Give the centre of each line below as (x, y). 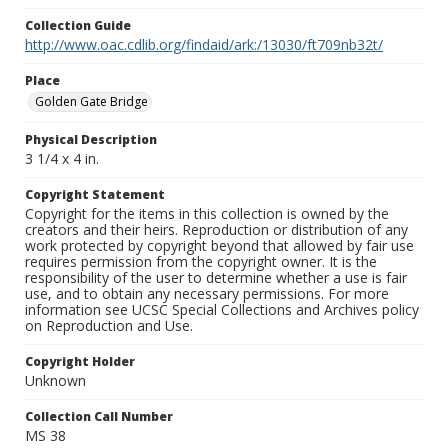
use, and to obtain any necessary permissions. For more (207, 294)
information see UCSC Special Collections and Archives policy (222, 310)
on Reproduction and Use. (109, 326)
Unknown (55, 381)
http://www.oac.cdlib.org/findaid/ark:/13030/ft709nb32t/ (204, 45)
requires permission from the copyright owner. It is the (201, 262)
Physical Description (91, 140)
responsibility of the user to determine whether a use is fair (216, 278)
